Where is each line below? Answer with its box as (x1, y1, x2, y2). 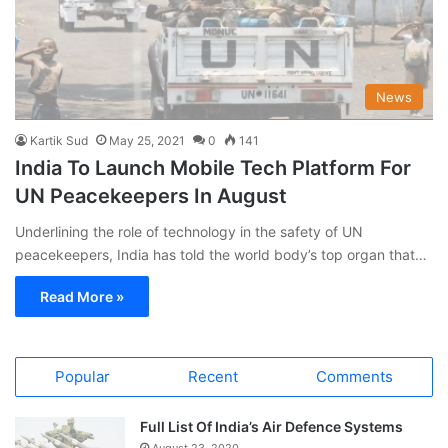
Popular (55, 366, 110, 386)
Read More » (40, 287, 124, 305)
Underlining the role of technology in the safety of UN (15, 222, 363, 240)
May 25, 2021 (109, 132, 185, 148)
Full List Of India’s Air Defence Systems (140, 417, 403, 435)
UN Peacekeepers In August (15, 183, 287, 208)
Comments (316, 366, 393, 386)
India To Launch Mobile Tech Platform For (15, 155, 411, 180)
